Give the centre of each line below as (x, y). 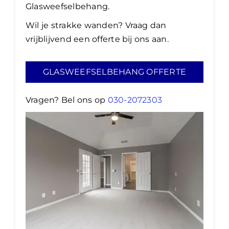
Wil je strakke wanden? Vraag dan (96, 26)
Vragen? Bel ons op (67, 100)
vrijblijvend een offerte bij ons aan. (97, 39)
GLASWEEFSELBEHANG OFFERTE (114, 72)
